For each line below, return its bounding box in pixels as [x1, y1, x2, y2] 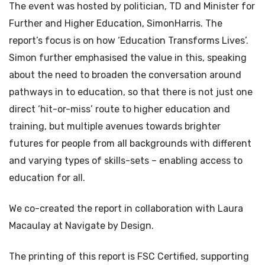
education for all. [9, 172, 85, 184]
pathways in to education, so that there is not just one [9, 86, 253, 98]
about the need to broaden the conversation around [9, 69, 241, 81]
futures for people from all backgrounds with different [9, 138, 251, 150]
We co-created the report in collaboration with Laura [9, 203, 243, 215]
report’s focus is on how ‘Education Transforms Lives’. [9, 35, 248, 47]
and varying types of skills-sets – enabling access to [9, 155, 243, 167]
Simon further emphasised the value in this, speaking [9, 52, 247, 64]
